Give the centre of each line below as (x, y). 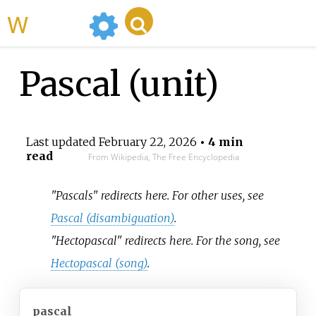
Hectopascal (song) (99, 263)
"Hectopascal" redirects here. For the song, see (166, 240)
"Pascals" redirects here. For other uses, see (158, 195)
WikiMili (56, 23)
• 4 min (220, 142)
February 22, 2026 (147, 142)
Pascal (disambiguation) (113, 218)
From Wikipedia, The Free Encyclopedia (163, 157)
